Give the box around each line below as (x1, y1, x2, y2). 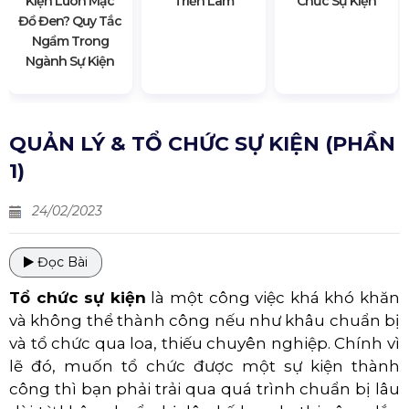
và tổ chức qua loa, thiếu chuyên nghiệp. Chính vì (9, 333, 400, 352)
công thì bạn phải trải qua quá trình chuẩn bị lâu (9, 379, 400, 398)
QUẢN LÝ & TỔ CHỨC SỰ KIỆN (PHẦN (9, 131, 395, 156)
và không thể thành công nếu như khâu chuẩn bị (9, 310, 400, 330)
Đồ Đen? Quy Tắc (18, 12, 122, 29)
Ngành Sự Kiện (26, 52, 115, 69)
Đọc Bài (34, 253, 88, 270)
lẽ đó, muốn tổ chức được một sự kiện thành (9, 356, 400, 375)
